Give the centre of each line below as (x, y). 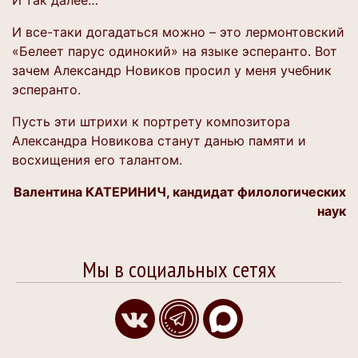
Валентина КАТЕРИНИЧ (90, 192)
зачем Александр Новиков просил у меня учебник (172, 70)
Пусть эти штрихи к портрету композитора (151, 121)
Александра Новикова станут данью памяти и (159, 141)
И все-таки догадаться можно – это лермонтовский (178, 32)
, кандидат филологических (256, 192)
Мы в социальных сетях (179, 269)
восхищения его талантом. (97, 160)
